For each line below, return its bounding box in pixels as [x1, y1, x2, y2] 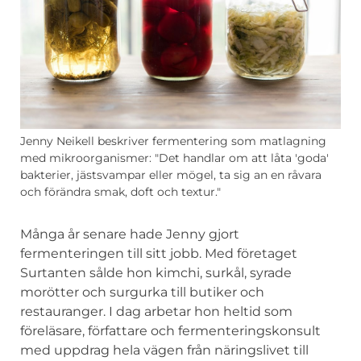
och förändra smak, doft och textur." [20, 185, 221, 200]
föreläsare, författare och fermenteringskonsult [20, 323, 321, 339]
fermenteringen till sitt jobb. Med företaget [20, 246, 297, 262]
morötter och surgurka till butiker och [20, 284, 264, 301]
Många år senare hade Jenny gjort [20, 226, 239, 243]
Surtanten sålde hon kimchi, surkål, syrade [20, 265, 292, 281]
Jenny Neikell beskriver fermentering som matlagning [20, 134, 326, 149]
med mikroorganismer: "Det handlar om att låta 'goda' [20, 151, 329, 166]
